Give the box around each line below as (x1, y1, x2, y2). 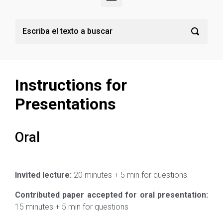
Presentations (15, 94, 116, 113)
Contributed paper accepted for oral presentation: (15, 190, 208, 200)
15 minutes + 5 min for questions (15, 202, 128, 212)
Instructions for (15, 75, 127, 95)
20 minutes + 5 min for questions (72, 170, 187, 180)
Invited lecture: (15, 170, 72, 180)
